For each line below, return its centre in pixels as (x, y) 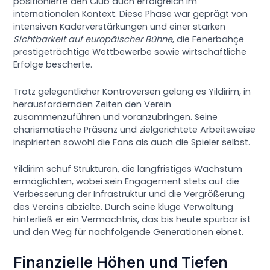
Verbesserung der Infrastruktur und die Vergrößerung (129, 194)
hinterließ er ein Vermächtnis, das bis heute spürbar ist (132, 219)
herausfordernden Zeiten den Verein (93, 104)
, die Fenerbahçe (209, 39)
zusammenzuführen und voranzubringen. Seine (116, 117)
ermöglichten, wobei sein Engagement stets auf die (127, 181)
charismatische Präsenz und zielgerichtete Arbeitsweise (135, 129)
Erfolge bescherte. (53, 65)
